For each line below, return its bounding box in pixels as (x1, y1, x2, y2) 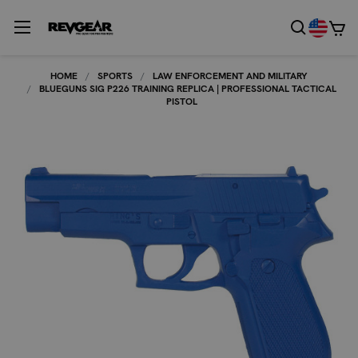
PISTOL (166, 95, 197, 108)
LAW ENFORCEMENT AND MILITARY (153, 70, 308, 82)
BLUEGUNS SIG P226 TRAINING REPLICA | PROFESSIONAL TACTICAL (39, 82, 336, 95)
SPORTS (97, 70, 133, 82)
